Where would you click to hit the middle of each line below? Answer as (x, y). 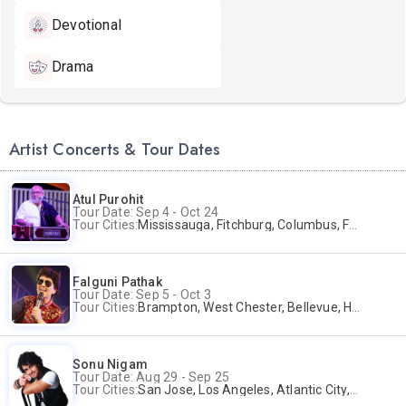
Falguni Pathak (117, 282)
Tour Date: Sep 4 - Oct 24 (145, 212)
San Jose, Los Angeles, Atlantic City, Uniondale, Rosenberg (244, 390)
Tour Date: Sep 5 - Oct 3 (142, 295)
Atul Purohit (108, 199)
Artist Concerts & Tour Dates (115, 150)
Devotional (87, 25)
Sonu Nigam (110, 364)
